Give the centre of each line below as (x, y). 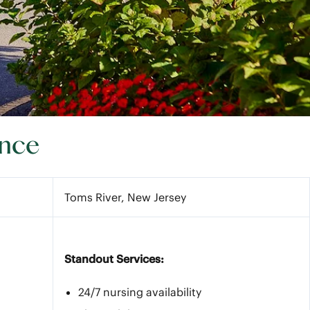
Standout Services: (116, 259)
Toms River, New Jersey (125, 197)
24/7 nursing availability (140, 292)
